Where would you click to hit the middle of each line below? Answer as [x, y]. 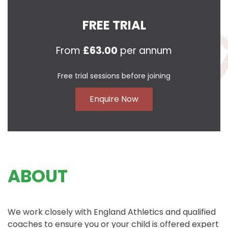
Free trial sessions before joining [114, 76]
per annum [145, 51]
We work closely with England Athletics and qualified [112, 212]
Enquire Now [114, 99]
